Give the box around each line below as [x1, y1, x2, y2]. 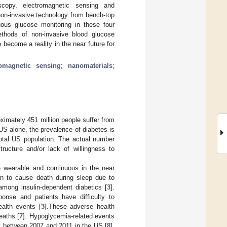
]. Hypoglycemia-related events [23, 212, 115, 220]
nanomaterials [68, 61, 113, 69]
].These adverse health [44, 202, 115, 210]
